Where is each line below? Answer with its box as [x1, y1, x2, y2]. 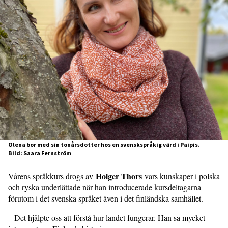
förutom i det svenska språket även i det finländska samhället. [8, 193, 203, 204]
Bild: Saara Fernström [8, 149, 71, 157]
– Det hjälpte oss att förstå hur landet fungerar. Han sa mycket [8, 212, 205, 223]
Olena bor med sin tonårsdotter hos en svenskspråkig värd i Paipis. [8, 140, 200, 148]
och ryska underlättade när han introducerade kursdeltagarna [8, 182, 201, 192]
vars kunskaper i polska [142, 170, 220, 181]
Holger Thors [96, 170, 142, 182]
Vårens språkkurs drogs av [8, 170, 96, 181]
